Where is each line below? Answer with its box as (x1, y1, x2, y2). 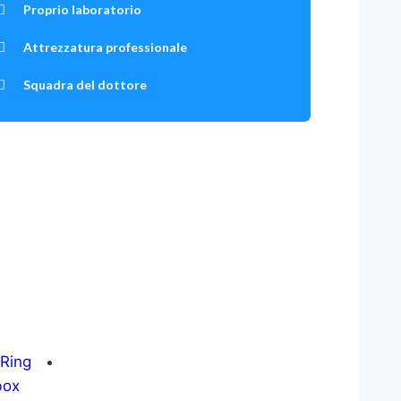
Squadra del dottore (22, 77, 147, 93)
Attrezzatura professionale (22, 39, 187, 55)
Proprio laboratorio (22, 2, 141, 18)
